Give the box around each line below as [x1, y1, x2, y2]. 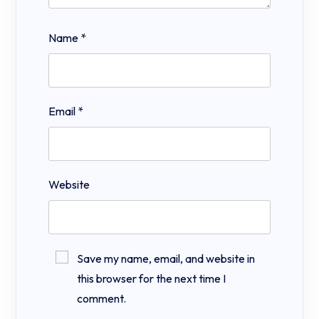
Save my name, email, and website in [77, 251, 255, 266]
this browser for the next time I [77, 271, 226, 286]
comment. [77, 291, 126, 305]
